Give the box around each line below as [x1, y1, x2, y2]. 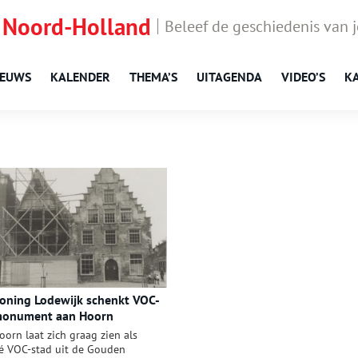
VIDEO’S [281, 69, 325, 85]
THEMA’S [129, 69, 177, 85]
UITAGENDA [197, 69, 262, 85]
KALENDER [50, 69, 110, 85]
